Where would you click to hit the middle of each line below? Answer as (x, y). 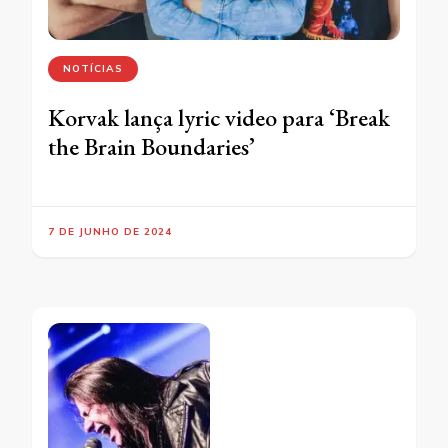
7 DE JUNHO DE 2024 (110, 232)
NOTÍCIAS (93, 69)
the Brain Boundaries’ (151, 147)
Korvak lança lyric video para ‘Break (219, 118)
